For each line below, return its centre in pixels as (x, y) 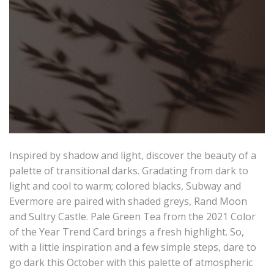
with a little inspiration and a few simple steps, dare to (133, 247)
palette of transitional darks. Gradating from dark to (129, 170)
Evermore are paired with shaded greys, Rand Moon (128, 201)
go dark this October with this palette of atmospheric (131, 262)
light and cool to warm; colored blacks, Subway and (125, 186)
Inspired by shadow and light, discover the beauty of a (133, 155)
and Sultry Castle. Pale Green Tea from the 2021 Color (132, 216)
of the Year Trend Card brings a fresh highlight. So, (127, 231)
